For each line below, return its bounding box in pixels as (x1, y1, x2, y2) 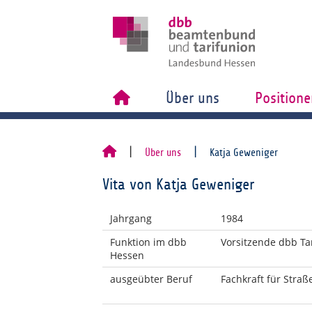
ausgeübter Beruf (109, 272, 192, 286)
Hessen (109, 249, 144, 262)
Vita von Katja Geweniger (102, 176, 254, 193)
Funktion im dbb (109, 235, 187, 249)
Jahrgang (109, 212, 152, 225)
